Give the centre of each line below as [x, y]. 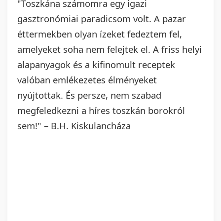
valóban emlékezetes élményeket [87, 80]
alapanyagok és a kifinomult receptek [96, 65]
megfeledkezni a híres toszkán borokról [101, 110]
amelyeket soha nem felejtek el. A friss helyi [110, 49]
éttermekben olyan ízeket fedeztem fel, [100, 34]
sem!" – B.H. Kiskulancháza [74, 126]
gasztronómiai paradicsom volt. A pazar [102, 19]
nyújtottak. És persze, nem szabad [89, 95]
